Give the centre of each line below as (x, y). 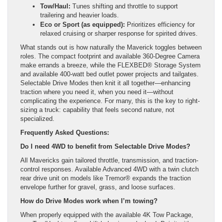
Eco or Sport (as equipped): (83, 24)
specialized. (37, 118)
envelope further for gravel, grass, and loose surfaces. (98, 187)
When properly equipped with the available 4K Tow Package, (107, 215)
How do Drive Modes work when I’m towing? (89, 201)
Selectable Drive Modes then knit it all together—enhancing (105, 83)
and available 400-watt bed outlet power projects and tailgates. (110, 74)
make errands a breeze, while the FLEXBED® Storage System (111, 65)
